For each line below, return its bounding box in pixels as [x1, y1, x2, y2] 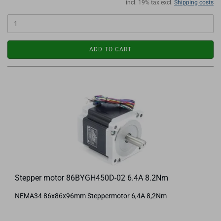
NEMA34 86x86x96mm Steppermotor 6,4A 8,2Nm [15, 192, 167, 200]
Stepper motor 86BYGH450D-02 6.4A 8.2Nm [15, 173, 168, 183]
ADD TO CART [89, 46, 132, 53]
